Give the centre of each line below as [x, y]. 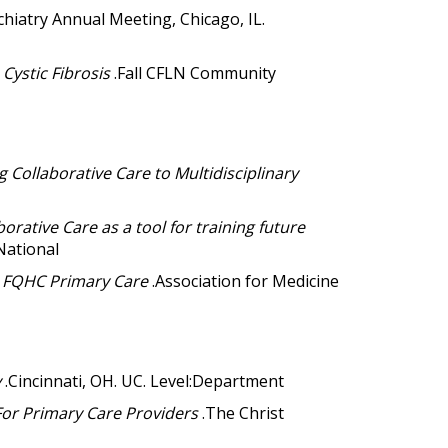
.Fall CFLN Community [195, 72]
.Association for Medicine [245, 280]
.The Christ [243, 412]
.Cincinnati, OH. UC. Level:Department [144, 380]
